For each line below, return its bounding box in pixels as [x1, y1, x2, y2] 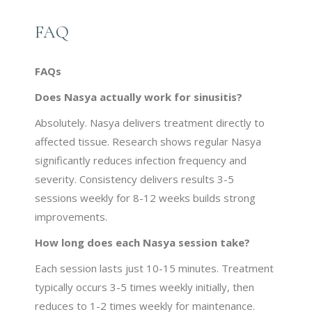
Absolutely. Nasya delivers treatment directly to [35, 115, 265, 130]
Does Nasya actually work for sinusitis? [35, 89, 243, 104]
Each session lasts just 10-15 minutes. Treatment [35, 260, 274, 275]
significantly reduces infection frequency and [35, 153, 247, 167]
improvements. [35, 209, 108, 224]
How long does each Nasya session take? [35, 235, 251, 249]
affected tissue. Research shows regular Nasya [35, 134, 262, 148]
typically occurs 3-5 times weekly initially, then [35, 279, 255, 294]
